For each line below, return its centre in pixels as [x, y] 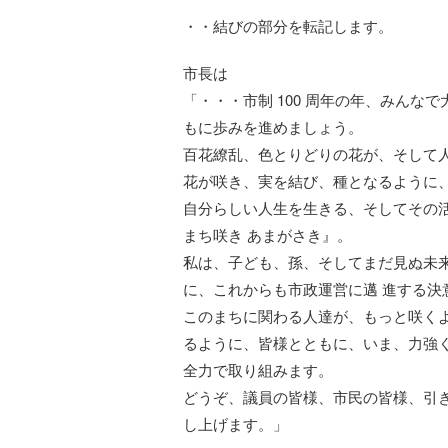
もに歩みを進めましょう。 [273, 126]
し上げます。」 [235, 423]
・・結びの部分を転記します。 [288, 25]
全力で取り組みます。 [258, 369]
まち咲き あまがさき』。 [267, 234]
